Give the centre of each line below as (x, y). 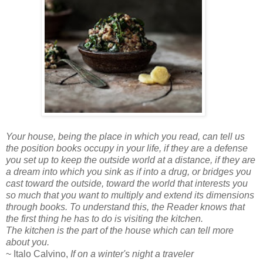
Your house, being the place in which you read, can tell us (125, 136)
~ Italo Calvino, (38, 254)
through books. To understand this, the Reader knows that (125, 207)
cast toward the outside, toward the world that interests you (127, 183)
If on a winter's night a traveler (132, 254)
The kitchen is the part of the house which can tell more (120, 230)
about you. (28, 242)
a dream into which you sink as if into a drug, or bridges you (129, 171)
